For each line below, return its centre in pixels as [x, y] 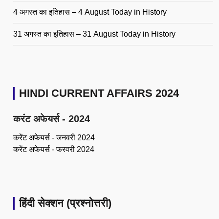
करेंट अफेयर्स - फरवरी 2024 [54, 149]
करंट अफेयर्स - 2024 [52, 119]
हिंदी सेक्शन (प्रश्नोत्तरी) [65, 203]
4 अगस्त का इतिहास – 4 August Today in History [90, 12]
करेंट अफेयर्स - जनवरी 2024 [54, 137]
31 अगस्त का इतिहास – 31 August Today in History [94, 34]
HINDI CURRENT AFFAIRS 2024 [99, 93]
